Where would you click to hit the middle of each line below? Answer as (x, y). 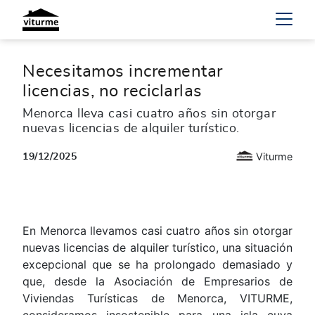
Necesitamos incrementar (123, 72)
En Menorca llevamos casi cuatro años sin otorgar (157, 231)
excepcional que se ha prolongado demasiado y (157, 265)
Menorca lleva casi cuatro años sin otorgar (149, 114)
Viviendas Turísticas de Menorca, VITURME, (157, 298)
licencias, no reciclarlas (112, 91)
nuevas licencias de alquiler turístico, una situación (157, 248)
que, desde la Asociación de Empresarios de (157, 282)
